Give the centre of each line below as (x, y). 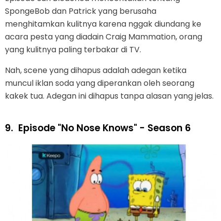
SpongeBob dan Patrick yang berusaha (81, 11)
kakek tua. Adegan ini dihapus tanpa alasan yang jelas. (109, 96)
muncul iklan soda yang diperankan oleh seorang (100, 83)
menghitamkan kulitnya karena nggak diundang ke (103, 24)
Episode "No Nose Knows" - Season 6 (105, 128)
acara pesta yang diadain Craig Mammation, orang (104, 37)
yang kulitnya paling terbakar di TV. (73, 50)
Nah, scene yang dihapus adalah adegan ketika (96, 71)
